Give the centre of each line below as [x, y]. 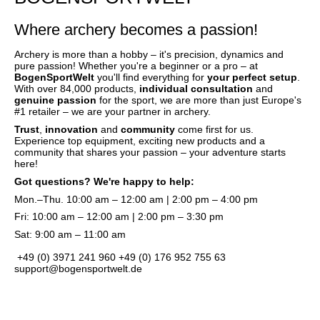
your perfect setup [252, 77]
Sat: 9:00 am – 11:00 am [70, 234]
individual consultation [196, 89]
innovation [71, 129]
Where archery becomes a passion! [136, 29]
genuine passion [55, 100]
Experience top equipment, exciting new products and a [140, 141]
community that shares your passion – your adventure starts [150, 152]
